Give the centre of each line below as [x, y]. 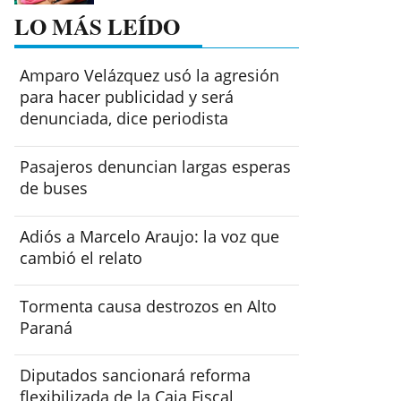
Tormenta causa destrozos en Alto [149, 306]
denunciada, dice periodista [124, 119]
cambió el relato [81, 257]
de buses [54, 188]
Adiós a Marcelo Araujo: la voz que [150, 236]
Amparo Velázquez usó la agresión [150, 76]
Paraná [47, 327]
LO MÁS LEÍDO [97, 26]
